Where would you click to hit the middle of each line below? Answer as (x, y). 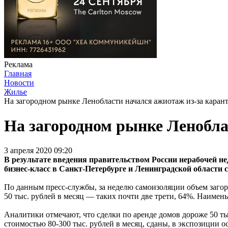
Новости (19, 82)
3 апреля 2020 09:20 (38, 151)
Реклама (18, 64)
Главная (18, 73)
